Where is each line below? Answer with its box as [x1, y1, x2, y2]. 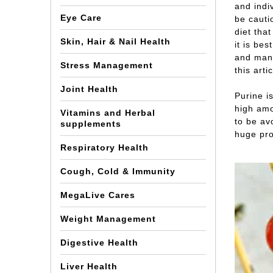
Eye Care [60, 13, 102, 23]
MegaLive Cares [60, 190, 136, 200]
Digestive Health [60, 238, 139, 247]
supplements [60, 119, 122, 129]
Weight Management [60, 214, 157, 224]
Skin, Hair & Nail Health [60, 37, 171, 46]
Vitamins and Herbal [60, 108, 156, 118]
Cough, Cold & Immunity [60, 166, 176, 176]
